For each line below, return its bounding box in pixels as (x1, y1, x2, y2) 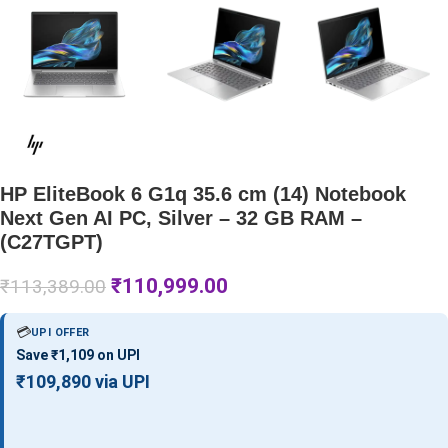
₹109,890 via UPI (16, 370, 150, 392)
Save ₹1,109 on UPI (16, 346, 140, 363)
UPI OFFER (31, 325, 90, 339)
